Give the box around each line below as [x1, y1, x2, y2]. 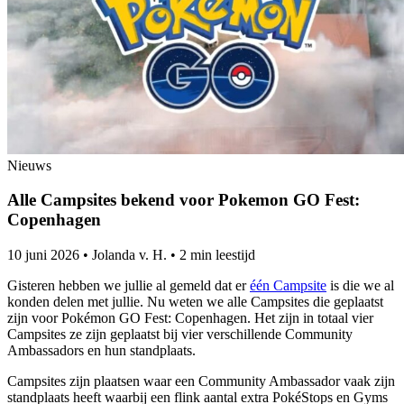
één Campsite [250, 278, 326, 294]
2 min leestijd [179, 247, 255, 263]
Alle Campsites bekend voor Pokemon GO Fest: [7, 190, 360, 210]
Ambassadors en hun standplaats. [7, 343, 196, 359]
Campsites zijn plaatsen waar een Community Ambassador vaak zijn [7, 373, 395, 390]
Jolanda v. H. [92, 247, 167, 263]
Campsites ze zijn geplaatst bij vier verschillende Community [7, 326, 353, 343]
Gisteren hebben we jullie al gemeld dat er [7, 278, 250, 294]
